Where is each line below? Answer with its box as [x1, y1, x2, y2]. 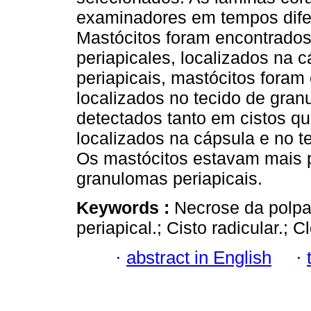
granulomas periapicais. [76, 169, 262, 189]
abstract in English [126, 247, 271, 267]
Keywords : [76, 198, 174, 218]
